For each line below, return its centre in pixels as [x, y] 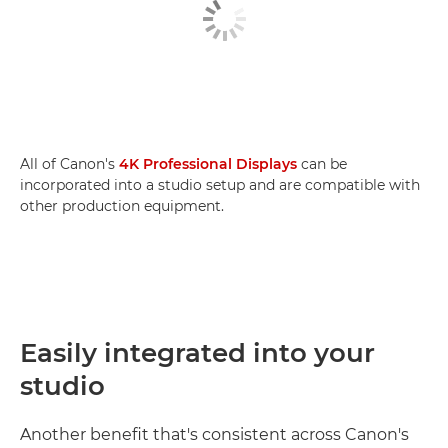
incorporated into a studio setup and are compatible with [220, 185]
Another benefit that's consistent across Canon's [214, 434]
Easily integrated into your [197, 353]
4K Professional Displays [208, 164]
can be [322, 164]
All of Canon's [69, 164]
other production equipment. [122, 206]
